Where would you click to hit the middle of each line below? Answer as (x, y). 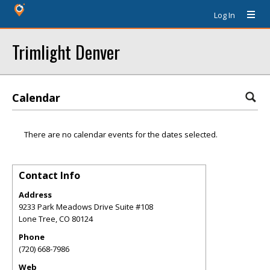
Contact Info (49, 175)
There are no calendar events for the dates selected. (121, 134)
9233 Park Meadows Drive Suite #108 (86, 207)
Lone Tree (37, 219)
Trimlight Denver (66, 52)
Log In (224, 15)
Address (35, 195)
